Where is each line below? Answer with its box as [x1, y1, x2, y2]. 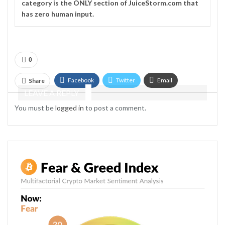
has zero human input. [22, 9, 94, 18]
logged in [55, 103, 84, 112]
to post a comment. [84, 103, 146, 112]
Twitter [116, 76, 135, 84]
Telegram [67, 95, 93, 103]
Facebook [68, 76, 94, 84]
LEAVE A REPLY [24, 87, 79, 97]
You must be [15, 103, 55, 112]
